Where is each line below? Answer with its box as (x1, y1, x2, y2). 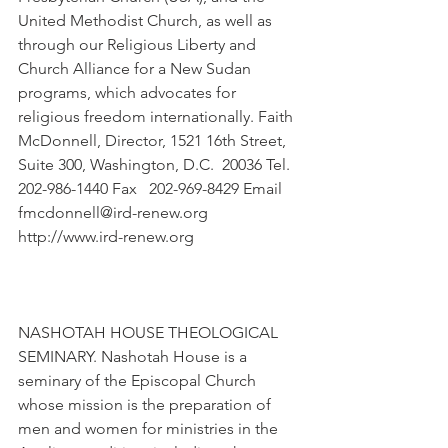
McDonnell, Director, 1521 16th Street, (18, 131, 290, 150)
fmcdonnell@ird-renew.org (18, 203, 212, 222)
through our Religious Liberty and (18, 35, 260, 54)
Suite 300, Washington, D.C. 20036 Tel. (18, 155, 294, 174)
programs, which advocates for (18, 83, 240, 102)
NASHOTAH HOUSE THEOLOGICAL (18, 323, 282, 342)
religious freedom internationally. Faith (18, 107, 297, 126)
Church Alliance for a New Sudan (18, 59, 255, 78)
